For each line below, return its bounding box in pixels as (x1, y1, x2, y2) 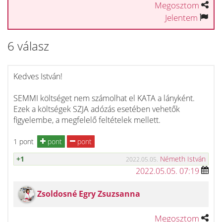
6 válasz (7, 38, 49, 54)
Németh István (160, 154, 206, 164)
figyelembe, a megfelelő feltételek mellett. (13, 114, 161, 125)
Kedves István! (13, 71, 62, 82)
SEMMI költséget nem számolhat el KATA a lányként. (13, 93, 195, 104)
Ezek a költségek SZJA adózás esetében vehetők (13, 104, 180, 114)
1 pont (13, 136, 34, 146)
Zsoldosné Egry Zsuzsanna (37, 188, 140, 199)
